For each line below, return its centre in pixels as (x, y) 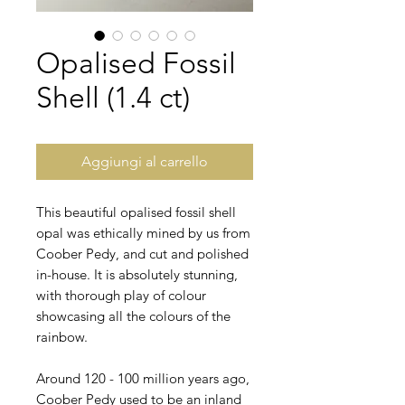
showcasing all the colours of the (133, 316)
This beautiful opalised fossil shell (136, 212)
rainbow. (62, 337)
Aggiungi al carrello (145, 162)
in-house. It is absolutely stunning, (137, 275)
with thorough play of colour (121, 296)
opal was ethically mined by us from (143, 233)
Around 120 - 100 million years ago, (143, 379)
